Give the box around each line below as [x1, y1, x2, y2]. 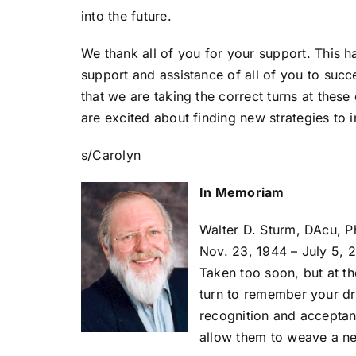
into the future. [80, 7, 172, 24]
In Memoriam [199, 184, 284, 200]
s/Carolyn [80, 146, 141, 163]
